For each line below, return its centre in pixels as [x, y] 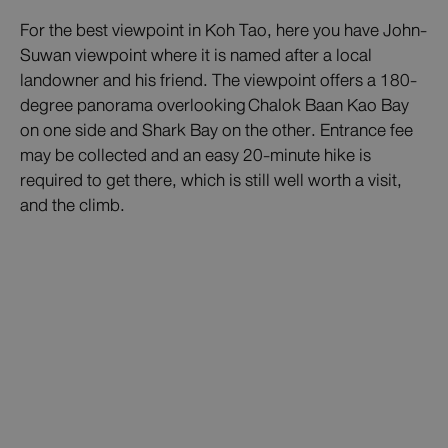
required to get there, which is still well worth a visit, [211, 181]
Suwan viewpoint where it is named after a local [196, 56]
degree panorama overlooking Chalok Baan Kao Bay [214, 106]
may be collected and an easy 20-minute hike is [195, 156]
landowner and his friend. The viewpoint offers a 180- [218, 81]
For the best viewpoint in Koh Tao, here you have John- [223, 31]
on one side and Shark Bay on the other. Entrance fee [216, 131]
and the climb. [72, 206]
